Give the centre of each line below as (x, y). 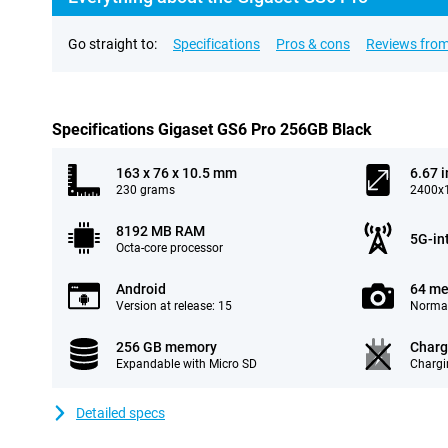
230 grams (145, 190)
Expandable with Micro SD (186, 364)
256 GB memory (166, 347)
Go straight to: (112, 44)
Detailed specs (120, 413)
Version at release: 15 (174, 306)
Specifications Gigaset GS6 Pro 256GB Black (212, 129)
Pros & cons (313, 44)
